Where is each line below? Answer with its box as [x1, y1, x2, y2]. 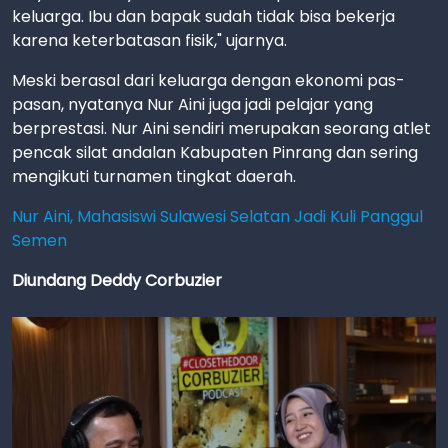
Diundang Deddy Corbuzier [12, 269, 222, 293]
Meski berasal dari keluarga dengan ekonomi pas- [12, 69, 405, 93]
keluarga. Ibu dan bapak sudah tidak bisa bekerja [12, 5, 395, 29]
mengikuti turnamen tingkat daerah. [12, 165, 296, 189]
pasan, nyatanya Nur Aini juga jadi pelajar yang [12, 93, 373, 117]
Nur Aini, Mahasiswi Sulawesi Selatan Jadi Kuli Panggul [12, 205, 423, 229]
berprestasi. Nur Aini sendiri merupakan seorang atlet [12, 117, 431, 141]
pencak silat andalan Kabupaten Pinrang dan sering [12, 141, 418, 165]
